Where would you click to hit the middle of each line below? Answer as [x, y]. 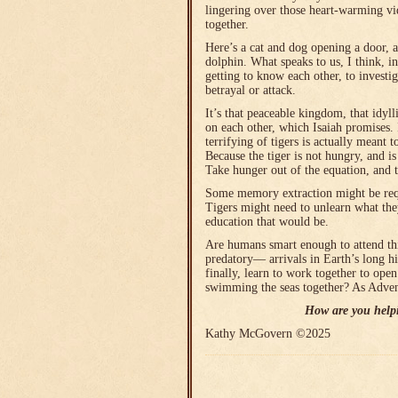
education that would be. [267, 222]
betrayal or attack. [251, 90]
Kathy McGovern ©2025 [268, 334]
